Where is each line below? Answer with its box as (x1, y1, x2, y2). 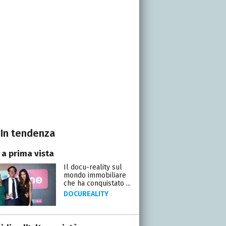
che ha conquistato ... (63, 179, 131, 188)
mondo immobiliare (63, 171, 126, 180)
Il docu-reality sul (63, 162, 122, 172)
